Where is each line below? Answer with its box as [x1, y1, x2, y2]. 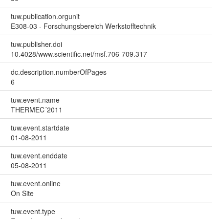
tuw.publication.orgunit [10, 11, 80, 22]
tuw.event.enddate [10, 151, 67, 161]
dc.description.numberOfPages [10, 67, 107, 77]
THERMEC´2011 [10, 105, 63, 115]
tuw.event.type [10, 206, 55, 217]
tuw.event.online [10, 178, 61, 189]
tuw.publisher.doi [10, 39, 62, 49]
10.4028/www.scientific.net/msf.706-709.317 [10, 49, 147, 59]
